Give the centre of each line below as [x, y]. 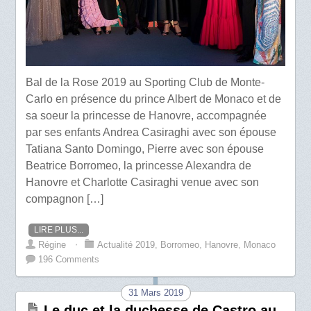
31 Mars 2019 [155, 293]
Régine [52, 245]
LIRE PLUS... [59, 230]
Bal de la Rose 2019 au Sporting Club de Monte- [145, 83]
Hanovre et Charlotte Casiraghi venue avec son [143, 183]
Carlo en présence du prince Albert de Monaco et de [154, 99]
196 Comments [69, 260]
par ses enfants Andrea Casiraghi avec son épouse [151, 133]
